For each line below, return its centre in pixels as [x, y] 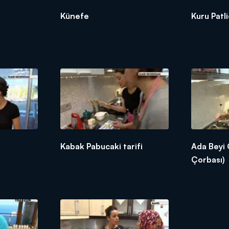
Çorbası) [208, 160]
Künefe [74, 16]
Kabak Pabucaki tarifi [101, 146]
